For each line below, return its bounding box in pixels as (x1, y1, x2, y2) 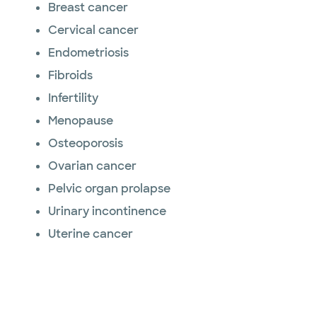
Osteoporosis (48, 136, 123, 151)
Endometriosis (48, 45, 129, 60)
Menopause (48, 113, 113, 128)
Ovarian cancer (48, 158, 137, 173)
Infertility (48, 91, 98, 105)
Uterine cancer (48, 226, 133, 241)
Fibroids (48, 68, 93, 83)
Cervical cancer (48, 23, 139, 38)
